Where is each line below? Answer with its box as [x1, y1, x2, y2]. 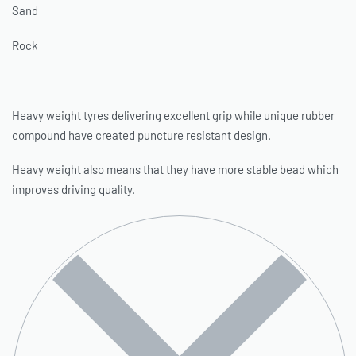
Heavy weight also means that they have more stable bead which [12, 162, 339, 177]
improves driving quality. [12, 182, 135, 197]
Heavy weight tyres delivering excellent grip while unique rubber [12, 107, 335, 122]
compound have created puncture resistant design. [12, 127, 271, 142]
